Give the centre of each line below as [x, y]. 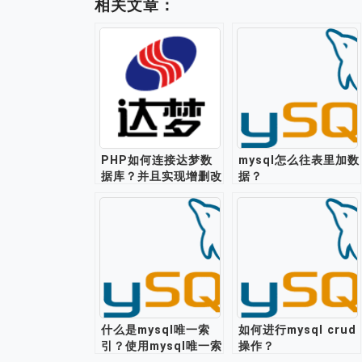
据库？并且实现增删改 [162, 176]
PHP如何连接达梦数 [157, 160]
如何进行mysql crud [297, 330]
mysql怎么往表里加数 [299, 160]
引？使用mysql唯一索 [162, 346]
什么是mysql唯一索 [156, 330]
